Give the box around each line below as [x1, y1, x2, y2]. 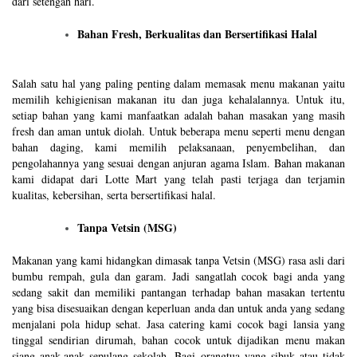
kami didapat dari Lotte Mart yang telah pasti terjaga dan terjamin [12, 171, 345, 187]
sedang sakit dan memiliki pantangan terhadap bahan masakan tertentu [12, 284, 345, 300]
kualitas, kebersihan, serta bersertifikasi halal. [12, 187, 216, 203]
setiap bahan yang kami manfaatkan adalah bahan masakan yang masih [12, 108, 345, 124]
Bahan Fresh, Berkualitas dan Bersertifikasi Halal [77, 25, 317, 43]
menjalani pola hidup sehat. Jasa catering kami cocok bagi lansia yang [12, 316, 345, 332]
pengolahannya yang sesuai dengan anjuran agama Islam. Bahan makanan [12, 155, 345, 171]
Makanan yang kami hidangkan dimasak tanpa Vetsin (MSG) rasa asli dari [12, 253, 345, 269]
